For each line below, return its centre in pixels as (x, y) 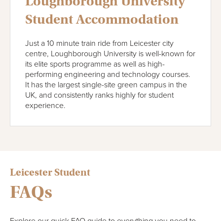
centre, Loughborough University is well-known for (110, 54)
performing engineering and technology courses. (108, 74)
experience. (45, 105)
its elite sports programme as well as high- (95, 64)
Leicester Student (50, 172)
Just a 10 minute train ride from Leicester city (99, 43)
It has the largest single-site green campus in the (106, 85)
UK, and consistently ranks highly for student (99, 95)
